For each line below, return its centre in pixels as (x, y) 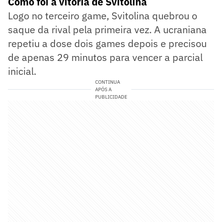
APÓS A (103, 89)
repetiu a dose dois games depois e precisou (107, 43)
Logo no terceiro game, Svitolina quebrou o (103, 15)
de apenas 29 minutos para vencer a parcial (105, 57)
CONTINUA (107, 82)
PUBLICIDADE (111, 97)
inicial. (22, 71)
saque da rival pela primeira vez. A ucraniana (107, 29)
